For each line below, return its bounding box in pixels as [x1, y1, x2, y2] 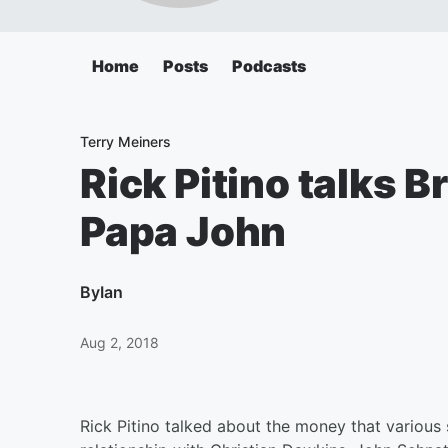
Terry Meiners [80, 133, 171, 150]
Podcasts [232, 56, 306, 76]
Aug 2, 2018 [80, 334, 159, 351]
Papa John [80, 207, 287, 256]
